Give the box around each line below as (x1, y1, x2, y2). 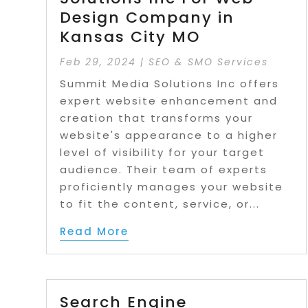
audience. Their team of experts (60, 162, 268, 177)
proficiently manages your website (60, 179, 284, 195)
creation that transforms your (60, 111, 254, 126)
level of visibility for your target (60, 145, 265, 160)
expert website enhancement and (60, 93, 278, 109)
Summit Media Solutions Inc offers (60, 76, 280, 91)
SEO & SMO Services (148, 55, 269, 69)
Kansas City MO (60, 26, 201, 48)
